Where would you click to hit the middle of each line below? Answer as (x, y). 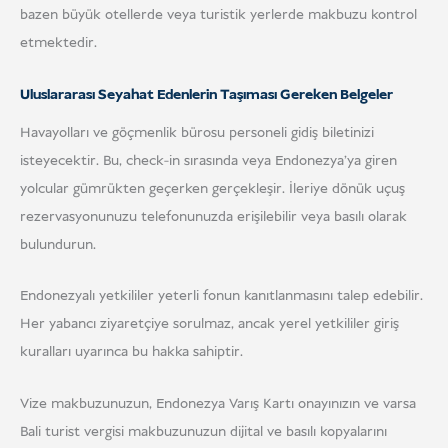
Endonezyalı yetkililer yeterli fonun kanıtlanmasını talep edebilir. (221, 296)
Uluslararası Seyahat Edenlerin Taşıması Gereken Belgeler (206, 94)
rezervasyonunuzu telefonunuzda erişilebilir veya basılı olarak (213, 216)
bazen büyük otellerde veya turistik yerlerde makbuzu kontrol (218, 15)
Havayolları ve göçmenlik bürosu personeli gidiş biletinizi (197, 132)
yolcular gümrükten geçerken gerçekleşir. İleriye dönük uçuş (212, 188)
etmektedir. (58, 43)
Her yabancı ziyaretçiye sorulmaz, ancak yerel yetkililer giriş (209, 324)
